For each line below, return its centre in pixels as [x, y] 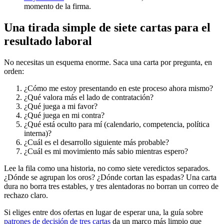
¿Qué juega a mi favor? [61, 106]
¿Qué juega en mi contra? [64, 115]
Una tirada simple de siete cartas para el [107, 28]
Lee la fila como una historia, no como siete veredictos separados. [107, 168]
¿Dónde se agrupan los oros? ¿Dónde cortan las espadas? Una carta [110, 177]
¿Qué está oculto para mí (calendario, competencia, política [117, 124]
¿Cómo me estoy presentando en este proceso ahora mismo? [118, 88]
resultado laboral [48, 41]
